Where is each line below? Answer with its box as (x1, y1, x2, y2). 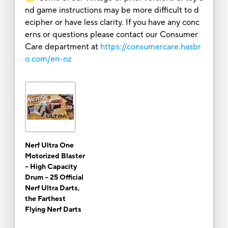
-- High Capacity (24, 162, 77, 172)
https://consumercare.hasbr (100, 41, 201, 52)
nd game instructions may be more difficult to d (24, 5, 199, 15)
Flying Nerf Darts (24, 205, 81, 214)
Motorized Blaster (24, 151, 85, 161)
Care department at (24, 41, 98, 52)
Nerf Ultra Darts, (24, 183, 80, 193)
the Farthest (24, 194, 66, 204)
